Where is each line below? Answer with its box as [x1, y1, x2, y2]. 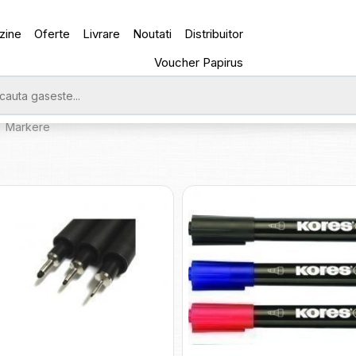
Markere [5, 120, 50, 133]
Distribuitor [184, 26, 244, 41]
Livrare [83, 26, 121, 41]
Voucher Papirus [154, 55, 244, 70]
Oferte [34, 26, 71, 41]
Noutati [133, 26, 172, 41]
